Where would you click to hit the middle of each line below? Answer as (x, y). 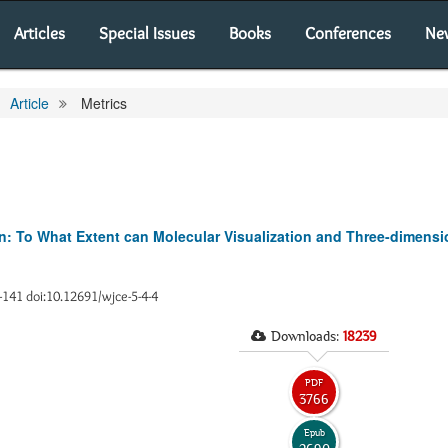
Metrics (102, 103)
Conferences (348, 33)
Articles (39, 33)
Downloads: (307, 336)
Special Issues (147, 33)
